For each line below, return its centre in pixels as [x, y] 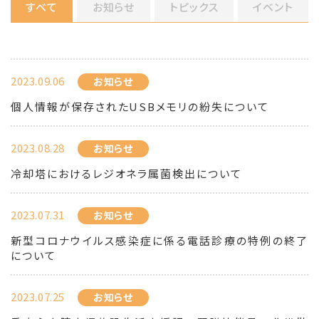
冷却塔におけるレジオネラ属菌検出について [126, 173]
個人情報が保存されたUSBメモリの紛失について [140, 106]
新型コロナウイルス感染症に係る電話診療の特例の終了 [159, 240]
